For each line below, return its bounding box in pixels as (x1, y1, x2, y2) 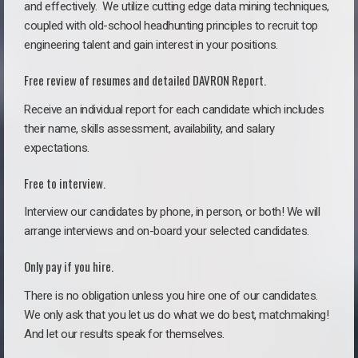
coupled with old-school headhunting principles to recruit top (24, 18, 318, 33)
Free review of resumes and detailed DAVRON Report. (24, 70, 266, 89)
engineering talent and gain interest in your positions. (24, 37, 278, 52)
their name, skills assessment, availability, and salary (24, 121, 275, 136)
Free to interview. (24, 173, 105, 192)
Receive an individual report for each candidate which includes (24, 101, 324, 117)
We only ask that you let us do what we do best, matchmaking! (24, 308, 328, 323)
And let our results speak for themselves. (24, 327, 230, 342)
